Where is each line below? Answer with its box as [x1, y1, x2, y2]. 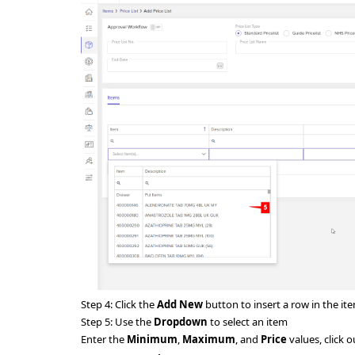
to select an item [208, 315, 290, 330]
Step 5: [81, 315, 115, 330]
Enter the [81, 332, 127, 347]
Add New [157, 297, 203, 312]
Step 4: [81, 297, 115, 312]
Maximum [182, 332, 235, 347]
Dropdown [154, 315, 208, 330]
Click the [115, 297, 157, 312]
